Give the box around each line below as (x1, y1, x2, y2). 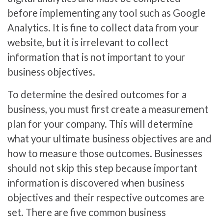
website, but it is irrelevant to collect (7, 36, 168, 48)
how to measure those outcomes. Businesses (7, 147, 202, 159)
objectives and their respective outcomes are (7, 191, 204, 203)
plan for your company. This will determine (7, 117, 193, 130)
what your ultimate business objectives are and (7, 132, 212, 144)
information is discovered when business (7, 176, 185, 189)
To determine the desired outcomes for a (7, 88, 187, 100)
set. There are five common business (7, 206, 166, 218)
